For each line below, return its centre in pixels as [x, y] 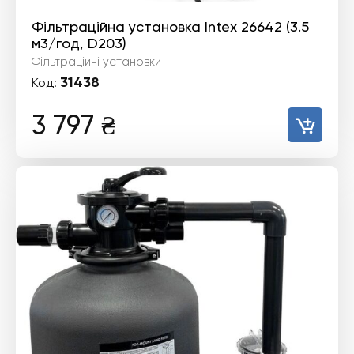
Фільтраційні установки [96, 61]
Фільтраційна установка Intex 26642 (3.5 [170, 26]
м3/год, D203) [79, 43]
